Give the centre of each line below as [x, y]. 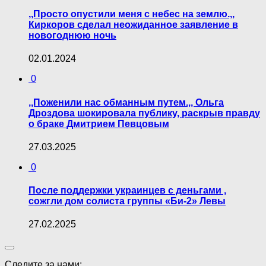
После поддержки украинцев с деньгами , [127, 191]
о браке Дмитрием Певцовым [99, 123]
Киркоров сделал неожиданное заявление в [133, 25]
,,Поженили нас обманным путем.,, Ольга [126, 102]
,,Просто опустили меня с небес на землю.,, [132, 14]
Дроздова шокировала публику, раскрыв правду [144, 113]
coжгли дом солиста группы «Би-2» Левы [127, 201]
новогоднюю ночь [72, 36]
